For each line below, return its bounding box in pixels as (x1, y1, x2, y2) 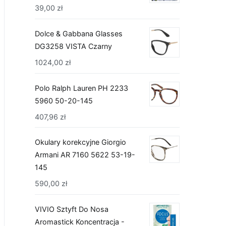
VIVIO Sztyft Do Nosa (35, 204, 108, 213)
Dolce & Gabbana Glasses (35, 29, 123, 38)
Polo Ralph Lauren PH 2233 (35, 83, 128, 92)
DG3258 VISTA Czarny (35, 41, 112, 50)
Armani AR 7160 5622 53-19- (35, 150, 135, 159)
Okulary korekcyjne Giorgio (35, 138, 126, 147)
